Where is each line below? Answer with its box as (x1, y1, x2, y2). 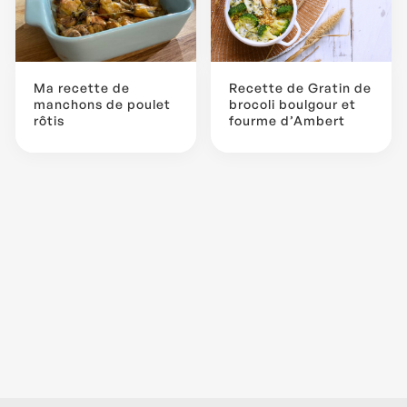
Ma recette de (34, 80, 130, 96)
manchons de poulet (34, 96, 171, 113)
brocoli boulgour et (229, 96, 356, 113)
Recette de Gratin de (229, 80, 372, 96)
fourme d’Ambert (229, 113, 345, 129)
